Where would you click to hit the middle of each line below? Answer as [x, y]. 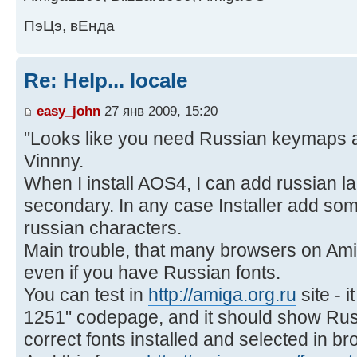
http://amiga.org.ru [222, 294]
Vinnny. [54, 161]
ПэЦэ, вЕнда [69, 26]
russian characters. [103, 228]
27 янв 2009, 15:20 [159, 110]
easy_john [69, 110]
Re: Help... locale [106, 81]
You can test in [86, 294]
